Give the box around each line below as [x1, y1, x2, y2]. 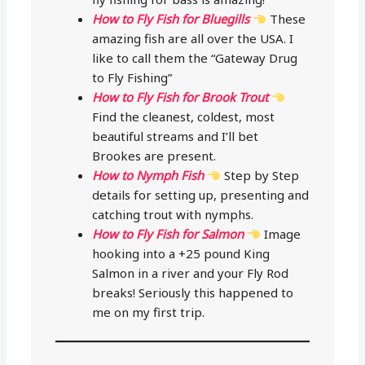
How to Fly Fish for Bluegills [92, 11, 253, 28]
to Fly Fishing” [92, 69, 173, 86]
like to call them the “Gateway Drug [92, 50, 298, 67]
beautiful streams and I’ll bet [92, 128, 259, 145]
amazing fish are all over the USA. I [92, 30, 294, 47]
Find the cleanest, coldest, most [92, 108, 275, 125]
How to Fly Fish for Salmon [92, 226, 244, 243]
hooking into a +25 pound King [92, 245, 270, 262]
